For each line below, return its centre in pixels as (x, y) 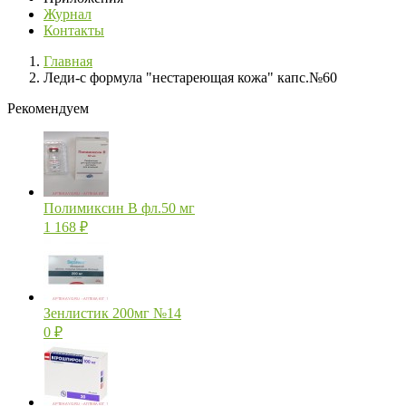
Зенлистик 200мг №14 (112, 314)
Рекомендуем (48, 109)
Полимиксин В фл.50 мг (119, 208)
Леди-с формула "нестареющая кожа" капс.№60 (190, 78)
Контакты (74, 31)
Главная (68, 62)
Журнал (68, 14)
